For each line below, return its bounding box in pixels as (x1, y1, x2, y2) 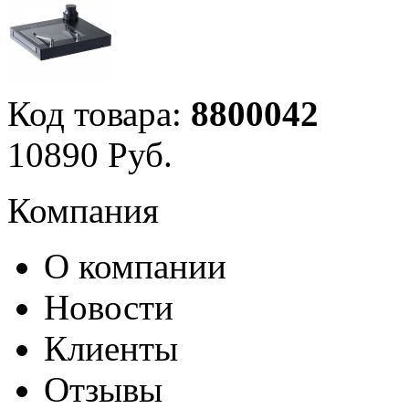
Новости (44, 287, 173, 327)
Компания (7, 190, 159, 230)
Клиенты (44, 328, 178, 368)
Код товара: (7, 93, 191, 133)
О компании (44, 246, 226, 286)
